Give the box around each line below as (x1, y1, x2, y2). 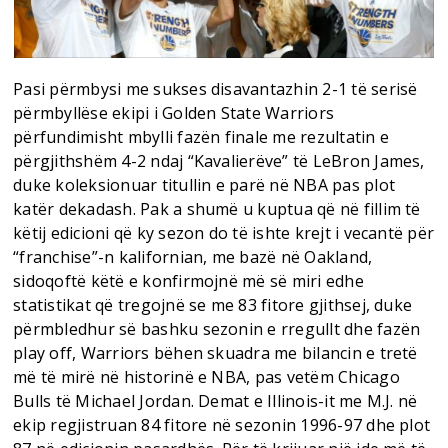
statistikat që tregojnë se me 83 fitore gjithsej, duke (13, 293, 413, 316)
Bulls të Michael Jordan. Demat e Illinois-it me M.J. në (13, 389, 418, 412)
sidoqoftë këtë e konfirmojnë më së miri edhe (13, 269, 364, 292)
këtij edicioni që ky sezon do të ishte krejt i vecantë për (13, 221, 435, 244)
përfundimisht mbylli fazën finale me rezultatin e (13, 125, 389, 148)
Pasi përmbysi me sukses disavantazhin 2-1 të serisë (13, 77, 418, 100)
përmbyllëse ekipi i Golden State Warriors (13, 101, 335, 124)
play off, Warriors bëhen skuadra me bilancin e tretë (13, 341, 418, 364)
